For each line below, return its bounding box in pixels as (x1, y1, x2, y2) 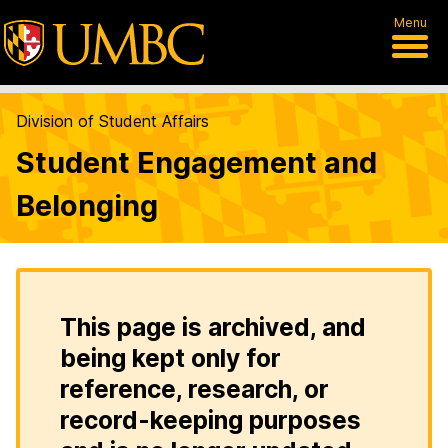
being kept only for (60, 343, 281, 373)
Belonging (16, 188, 158, 223)
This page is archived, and (60, 312, 366, 342)
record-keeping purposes (60, 405, 361, 435)
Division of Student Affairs (16, 111, 209, 131)
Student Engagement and (16, 145, 377, 180)
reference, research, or (60, 374, 329, 404)
